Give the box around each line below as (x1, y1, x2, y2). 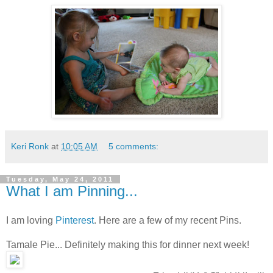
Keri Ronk (11, 141, 49, 152)
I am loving (6, 215, 55, 225)
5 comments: (108, 141, 159, 152)
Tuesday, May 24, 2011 (6, 175, 114, 183)
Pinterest (55, 215, 94, 225)
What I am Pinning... (6, 183, 138, 200)
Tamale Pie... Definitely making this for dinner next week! (6, 239, 249, 250)
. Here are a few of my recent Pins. (94, 215, 241, 225)
